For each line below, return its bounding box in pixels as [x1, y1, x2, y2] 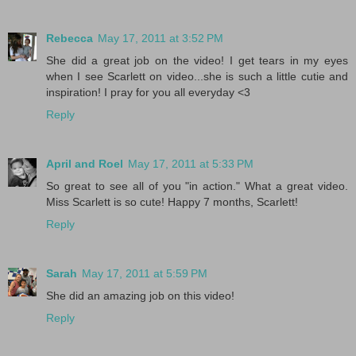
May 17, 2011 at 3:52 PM [98, 31, 223, 44]
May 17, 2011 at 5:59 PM [82, 266, 207, 280]
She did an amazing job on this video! [46, 288, 234, 302]
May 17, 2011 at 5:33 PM [128, 157, 253, 170]
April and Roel [46, 157, 123, 170]
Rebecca [46, 31, 93, 44]
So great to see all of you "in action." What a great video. [46, 179, 348, 192]
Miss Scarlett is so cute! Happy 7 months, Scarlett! [46, 195, 298, 208]
